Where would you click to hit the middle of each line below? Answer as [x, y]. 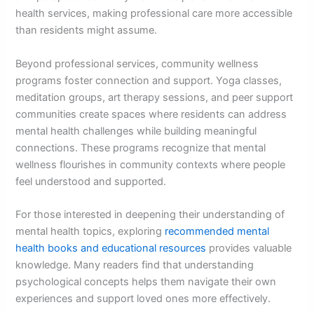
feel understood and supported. [91, 181]
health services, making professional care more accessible [154, 14]
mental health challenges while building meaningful [136, 131]
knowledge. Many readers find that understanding [135, 265]
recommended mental [217, 231]
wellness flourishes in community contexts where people [151, 164]
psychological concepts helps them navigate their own [146, 281]
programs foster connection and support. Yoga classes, [149, 80]
